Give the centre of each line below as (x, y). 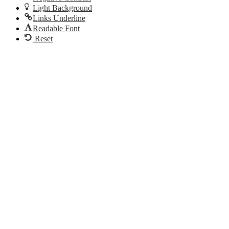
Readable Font (56, 29)
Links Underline (59, 18)
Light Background (62, 8)
